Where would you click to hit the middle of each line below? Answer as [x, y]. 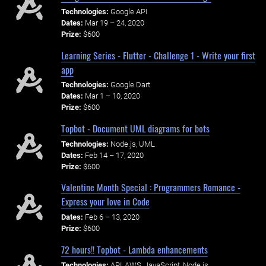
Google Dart [130, 85]
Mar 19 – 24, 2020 [114, 23]
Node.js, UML [132, 144]
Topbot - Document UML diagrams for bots [135, 129]
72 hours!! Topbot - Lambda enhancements [134, 249]
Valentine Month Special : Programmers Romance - [151, 187]
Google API [129, 12]
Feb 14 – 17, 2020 [114, 155]
